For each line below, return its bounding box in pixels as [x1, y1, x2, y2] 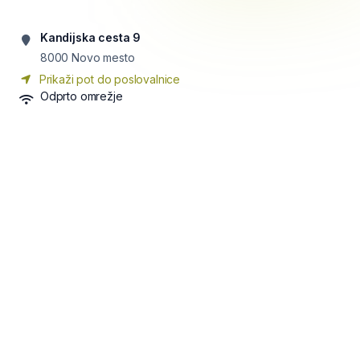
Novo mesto [72, 51, 135, 64]
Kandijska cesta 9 [40, 31, 141, 44]
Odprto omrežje [40, 89, 123, 103]
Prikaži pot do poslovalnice [36, 72, 181, 86]
